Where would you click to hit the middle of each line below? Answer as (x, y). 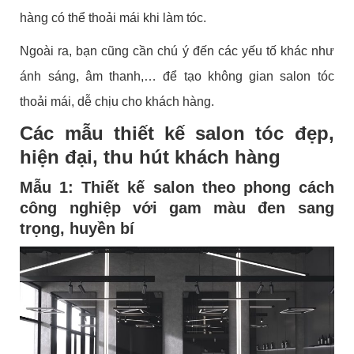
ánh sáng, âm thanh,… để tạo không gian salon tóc (177, 76)
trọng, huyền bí (77, 228)
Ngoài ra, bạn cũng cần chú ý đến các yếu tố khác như (177, 51)
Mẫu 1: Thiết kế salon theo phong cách (177, 187)
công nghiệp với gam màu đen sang (177, 207)
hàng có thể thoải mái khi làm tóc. (113, 17)
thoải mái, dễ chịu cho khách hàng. (117, 101)
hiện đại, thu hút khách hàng (151, 156)
